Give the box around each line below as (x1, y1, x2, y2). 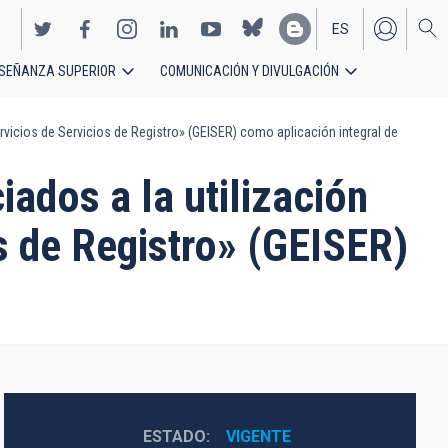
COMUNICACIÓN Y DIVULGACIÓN (160, 63, 339, 79)
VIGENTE (225, 427, 291, 446)
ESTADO (142, 427, 206, 446)
